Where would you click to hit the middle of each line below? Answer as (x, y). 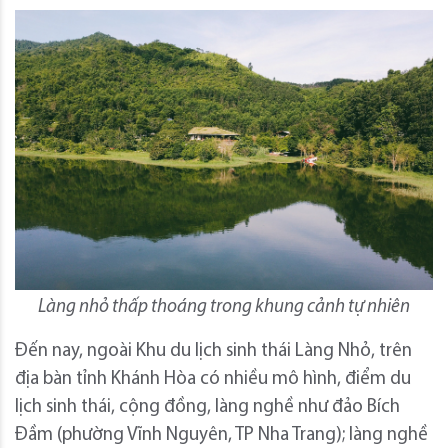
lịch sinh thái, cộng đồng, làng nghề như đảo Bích (207, 407)
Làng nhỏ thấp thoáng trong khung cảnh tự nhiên (224, 307)
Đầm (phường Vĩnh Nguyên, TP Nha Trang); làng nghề (221, 435)
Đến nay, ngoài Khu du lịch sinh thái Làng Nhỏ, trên (213, 351)
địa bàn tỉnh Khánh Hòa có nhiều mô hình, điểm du (213, 379)
